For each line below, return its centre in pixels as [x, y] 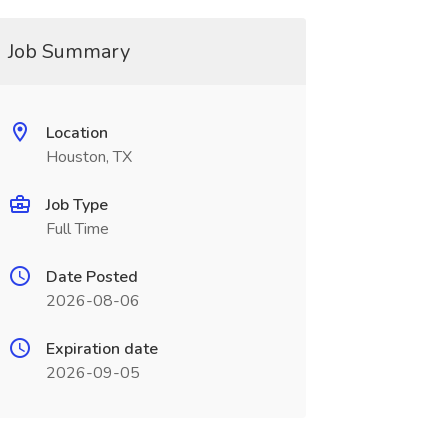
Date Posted [91, 277]
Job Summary [68, 51]
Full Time [77, 229]
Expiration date [101, 349]
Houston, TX [88, 157]
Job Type [76, 205]
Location [76, 133]
